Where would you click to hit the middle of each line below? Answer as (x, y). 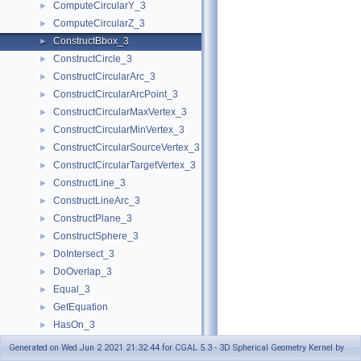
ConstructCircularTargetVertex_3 (124, 165)
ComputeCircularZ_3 (99, 23)
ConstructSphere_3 (96, 236)
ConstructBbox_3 (91, 41)
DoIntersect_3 (84, 254)
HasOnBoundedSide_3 (104, 342)
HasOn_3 (74, 325)
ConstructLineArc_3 (97, 201)
